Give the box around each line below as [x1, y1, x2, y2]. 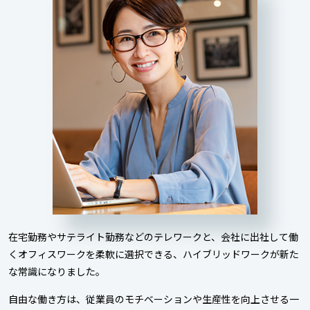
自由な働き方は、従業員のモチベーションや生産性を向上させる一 [8, 291, 299, 306]
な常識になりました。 [8, 264, 105, 278]
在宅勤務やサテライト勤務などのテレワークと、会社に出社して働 [8, 229, 298, 244]
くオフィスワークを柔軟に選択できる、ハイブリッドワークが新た [8, 246, 299, 261]
